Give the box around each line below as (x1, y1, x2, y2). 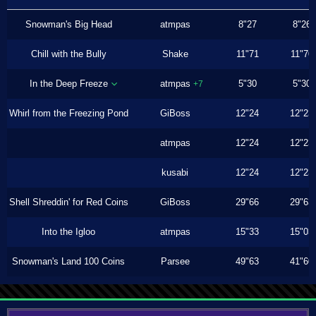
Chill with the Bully (30, 49, 107, 59)
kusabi (162, 167, 188, 178)
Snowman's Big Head (25, 19, 112, 30)
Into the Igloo (42, 226, 95, 237)
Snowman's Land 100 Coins (12, 256, 125, 267)
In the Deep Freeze (29, 78, 108, 89)
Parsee (160, 256, 190, 267)
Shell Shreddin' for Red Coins (8, 197, 128, 207)
